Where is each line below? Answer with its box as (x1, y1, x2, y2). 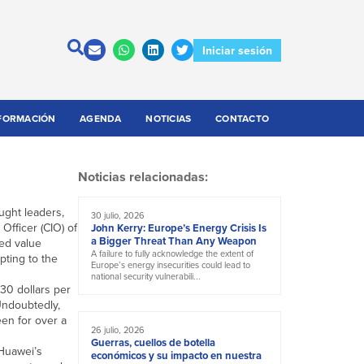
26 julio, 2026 (91, 323, 145, 337)
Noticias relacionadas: (78, 167, 208, 187)
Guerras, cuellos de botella (91, 335, 215, 351)
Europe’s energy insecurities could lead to (91, 258, 250, 272)
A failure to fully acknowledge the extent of (91, 247, 253, 261)
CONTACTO (215, 111, 270, 126)
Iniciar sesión (202, 41, 272, 58)
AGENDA (80, 111, 122, 126)
